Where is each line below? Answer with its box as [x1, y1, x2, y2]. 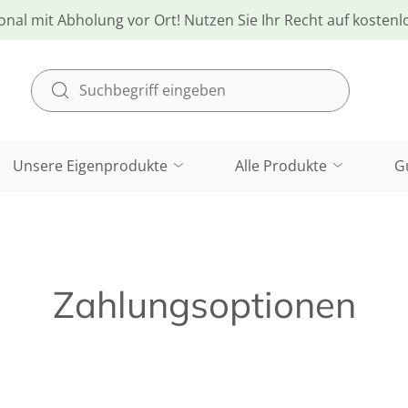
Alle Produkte [235, 156, 331, 177]
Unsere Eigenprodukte [13, 156, 171, 177]
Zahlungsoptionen [52, 281, 356, 328]
